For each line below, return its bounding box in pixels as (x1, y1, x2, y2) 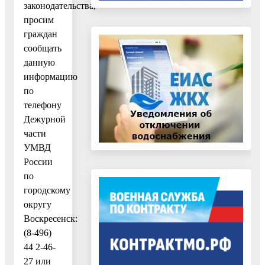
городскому (24, 185, 70, 195)
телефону (24, 99, 62, 110)
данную (24, 57, 55, 67)
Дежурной (24, 114, 66, 124)
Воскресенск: (24, 213, 77, 224)
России (24, 156, 53, 167)
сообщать (24, 43, 62, 53)
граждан (24, 28, 57, 39)
